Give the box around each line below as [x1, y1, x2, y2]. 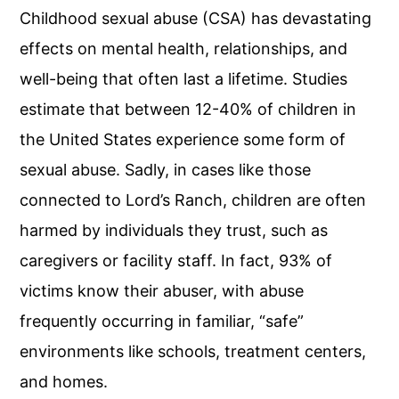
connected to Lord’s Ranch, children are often [20, 191, 367, 209]
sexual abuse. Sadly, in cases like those [20, 160, 312, 179]
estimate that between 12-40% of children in [20, 100, 357, 118]
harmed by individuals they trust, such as [20, 221, 329, 240]
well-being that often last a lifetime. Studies [20, 69, 348, 88]
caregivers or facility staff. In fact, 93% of [20, 251, 333, 270]
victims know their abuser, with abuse [20, 281, 305, 300]
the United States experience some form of [20, 130, 346, 149]
